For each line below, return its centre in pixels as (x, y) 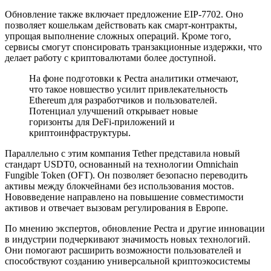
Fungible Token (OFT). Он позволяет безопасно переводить (126, 175)
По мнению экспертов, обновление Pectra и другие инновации (135, 228)
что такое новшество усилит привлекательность (128, 89)
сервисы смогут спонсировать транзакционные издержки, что (133, 47)
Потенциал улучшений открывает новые (113, 111)
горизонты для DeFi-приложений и (102, 122)
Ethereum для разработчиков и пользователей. (123, 100)
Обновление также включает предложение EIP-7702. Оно (124, 14)
